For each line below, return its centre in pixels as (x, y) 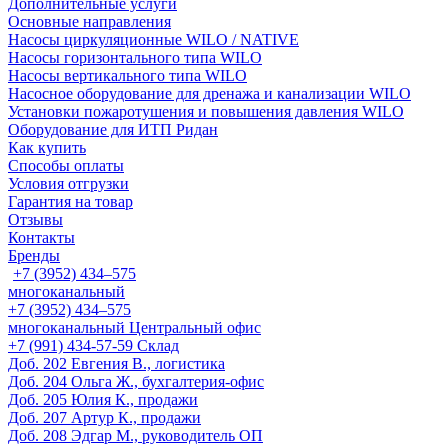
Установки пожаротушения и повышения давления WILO (206, 111)
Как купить (47, 147)
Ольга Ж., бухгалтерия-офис (167, 381)
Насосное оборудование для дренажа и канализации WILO (209, 93)
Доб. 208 (37, 435)
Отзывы (35, 219)
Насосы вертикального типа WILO (127, 75)
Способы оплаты (66, 165)
